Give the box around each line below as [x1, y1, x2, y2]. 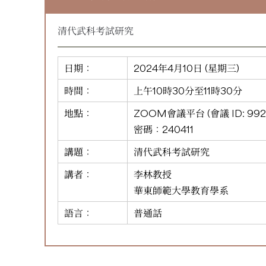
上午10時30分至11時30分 [134, 84, 242, 97]
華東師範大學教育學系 [134, 183, 229, 197]
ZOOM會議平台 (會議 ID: [134, 106, 247, 119]
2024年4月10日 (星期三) [134, 61, 239, 74]
